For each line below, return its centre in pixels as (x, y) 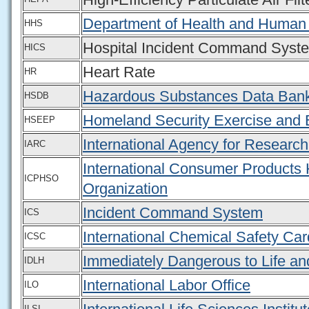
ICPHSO (41, 178)
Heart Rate (119, 72)
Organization (125, 188)
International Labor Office (167, 285)
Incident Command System (173, 212)
